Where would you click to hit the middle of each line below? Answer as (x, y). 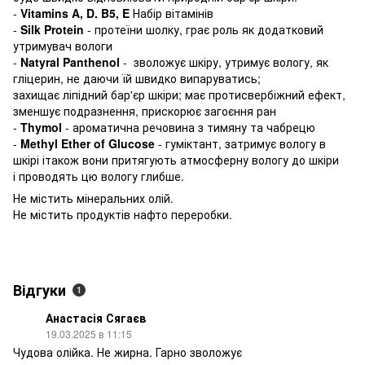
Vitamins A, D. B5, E (75, 13)
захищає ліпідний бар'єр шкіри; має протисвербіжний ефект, (179, 94)
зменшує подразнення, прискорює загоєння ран (145, 110)
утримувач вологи (64, 45)
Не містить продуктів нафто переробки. (124, 214)
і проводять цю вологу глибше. (99, 176)
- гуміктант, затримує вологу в (240, 143)
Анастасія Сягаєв (96, 317)
